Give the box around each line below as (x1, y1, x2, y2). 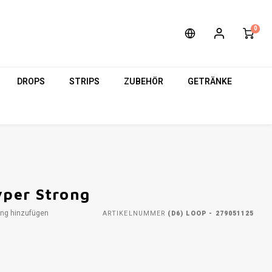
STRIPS (69, 75, 100, 88)
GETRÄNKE (188, 75, 232, 88)
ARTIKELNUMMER (103, 208, 165, 218)
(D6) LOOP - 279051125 (165, 208, 254, 218)
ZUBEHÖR (124, 75, 163, 88)
